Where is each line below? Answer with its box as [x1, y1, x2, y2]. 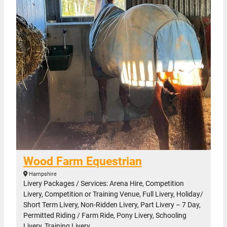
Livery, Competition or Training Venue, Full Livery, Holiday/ [23, 190, 203, 198]
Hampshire [27, 171, 57, 177]
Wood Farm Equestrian [23, 155, 142, 168]
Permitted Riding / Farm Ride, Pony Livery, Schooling [23, 211, 186, 219]
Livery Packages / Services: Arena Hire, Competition [23, 179, 184, 187]
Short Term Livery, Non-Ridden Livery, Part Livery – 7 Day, [23, 201, 201, 209]
